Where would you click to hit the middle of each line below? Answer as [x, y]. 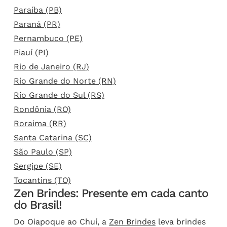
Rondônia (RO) [42, 109]
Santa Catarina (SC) [52, 137]
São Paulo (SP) [43, 152]
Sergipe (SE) [37, 166]
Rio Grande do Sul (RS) [59, 95]
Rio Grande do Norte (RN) [65, 81]
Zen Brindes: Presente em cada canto [111, 193]
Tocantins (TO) [42, 180]
